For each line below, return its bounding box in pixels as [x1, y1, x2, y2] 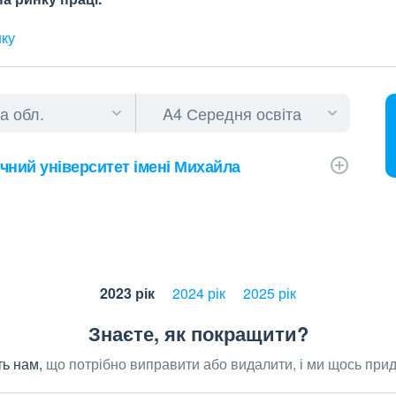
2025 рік [243, 283, 296, 303]
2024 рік [172, 283, 225, 303]
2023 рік [100, 283, 155, 303]
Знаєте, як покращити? [88, 319, 308, 347]
